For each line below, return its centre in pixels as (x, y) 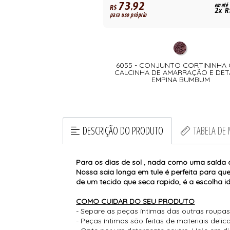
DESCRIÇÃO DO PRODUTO (123, 130)
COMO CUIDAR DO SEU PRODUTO (136, 202)
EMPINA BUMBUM (180, 80)
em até (221, 6)
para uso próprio (128, 15)
